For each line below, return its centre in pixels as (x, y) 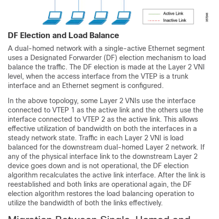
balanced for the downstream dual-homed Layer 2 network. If (106, 147)
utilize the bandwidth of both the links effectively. (85, 203)
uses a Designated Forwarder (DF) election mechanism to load (107, 57)
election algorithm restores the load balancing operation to (101, 193)
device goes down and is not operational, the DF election (98, 165)
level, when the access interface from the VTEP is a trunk (98, 76)
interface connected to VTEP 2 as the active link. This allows (103, 119)
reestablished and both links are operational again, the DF (100, 184)
